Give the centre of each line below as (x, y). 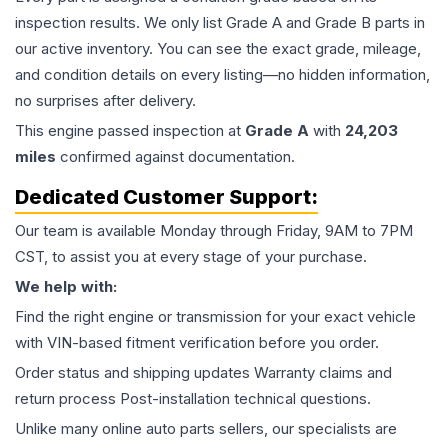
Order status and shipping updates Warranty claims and (203, 372)
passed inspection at (169, 130)
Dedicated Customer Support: (166, 197)
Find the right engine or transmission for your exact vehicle (215, 316)
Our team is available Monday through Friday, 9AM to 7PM (214, 230)
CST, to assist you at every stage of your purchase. (191, 256)
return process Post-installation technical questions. (193, 398)
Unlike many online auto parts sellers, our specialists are (206, 428)
